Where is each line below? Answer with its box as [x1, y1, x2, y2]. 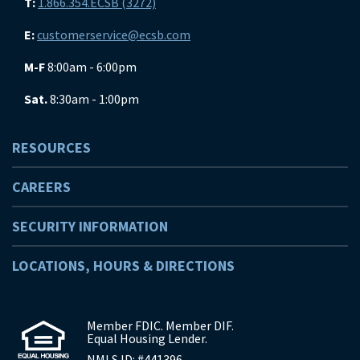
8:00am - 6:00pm [45, 58, 137, 75]
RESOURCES [12, 137, 91, 157]
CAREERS [12, 177, 71, 196]
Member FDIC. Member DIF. [86, 317, 234, 334]
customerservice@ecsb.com [37, 26, 190, 43]
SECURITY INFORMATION [12, 216, 168, 235]
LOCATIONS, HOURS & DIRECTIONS [12, 256, 235, 275]
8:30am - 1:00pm [47, 90, 139, 107]
